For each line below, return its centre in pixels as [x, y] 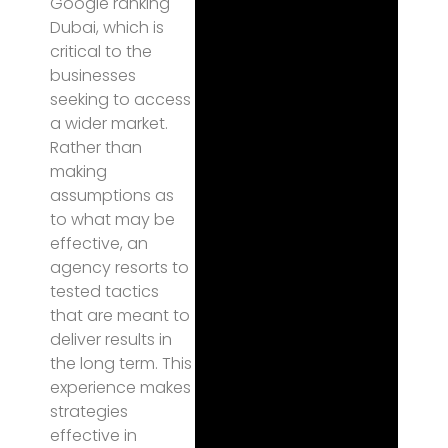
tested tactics [104, 291]
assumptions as [112, 195]
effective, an [99, 243]
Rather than [96, 147]
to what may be [112, 219]
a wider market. [109, 123]
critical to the [101, 51]
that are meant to [120, 315]
